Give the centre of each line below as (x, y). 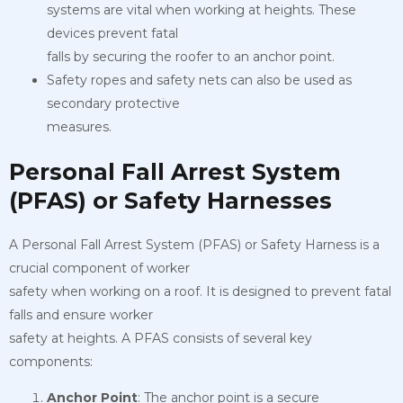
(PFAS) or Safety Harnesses (170, 201)
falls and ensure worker (81, 315)
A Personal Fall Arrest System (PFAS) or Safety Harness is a (194, 245)
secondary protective (113, 104)
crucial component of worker (99, 269)
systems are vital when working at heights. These (201, 10)
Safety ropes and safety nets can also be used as (199, 81)
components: (51, 362)
